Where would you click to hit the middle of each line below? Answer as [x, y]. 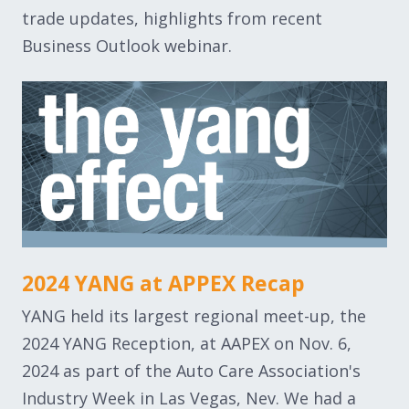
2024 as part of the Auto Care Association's [191, 371]
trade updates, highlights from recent [172, 19]
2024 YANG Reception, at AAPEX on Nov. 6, [187, 344]
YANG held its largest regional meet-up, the [194, 316]
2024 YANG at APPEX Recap [163, 283]
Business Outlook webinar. [127, 46]
